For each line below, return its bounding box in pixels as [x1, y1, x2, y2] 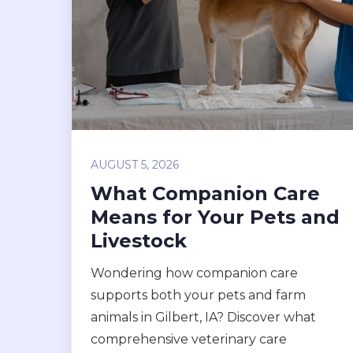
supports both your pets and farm [91, 288, 306, 303]
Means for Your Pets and [91, 206, 340, 229]
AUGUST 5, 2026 [91, 158, 179, 172]
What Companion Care [91, 182, 320, 205]
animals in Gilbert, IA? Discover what [91, 310, 316, 325]
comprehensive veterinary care [91, 332, 287, 347]
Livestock [91, 229, 187, 252]
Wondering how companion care [91, 266, 298, 281]
